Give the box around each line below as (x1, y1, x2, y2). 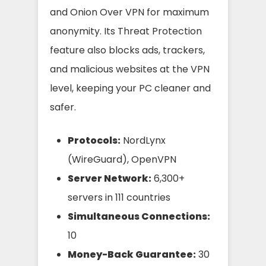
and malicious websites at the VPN (50, 62, 210, 76)
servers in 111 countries (68, 190, 170, 204)
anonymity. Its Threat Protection (50, 24, 202, 38)
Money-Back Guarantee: (68, 247, 196, 261)
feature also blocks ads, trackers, (50, 43, 205, 57)
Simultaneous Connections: (68, 209, 210, 223)
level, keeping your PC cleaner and (50, 81, 211, 95)
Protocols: (68, 133, 121, 147)
